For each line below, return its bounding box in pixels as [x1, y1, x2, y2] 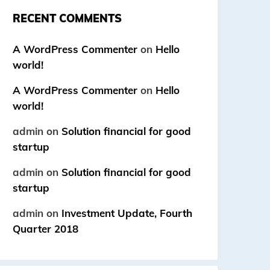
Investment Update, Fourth [61, 207, 192, 219]
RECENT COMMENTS [13, 11, 122, 25]
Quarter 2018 [13, 222, 78, 235]
